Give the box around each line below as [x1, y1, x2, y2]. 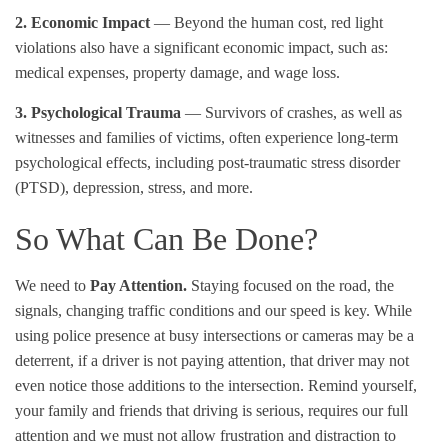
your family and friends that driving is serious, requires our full [15, 401, 408, 419]
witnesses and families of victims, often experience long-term [15, 128, 398, 146]
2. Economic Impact [15, 13, 150, 31]
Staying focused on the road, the [187, 276, 394, 294]
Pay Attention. [90, 276, 187, 294]
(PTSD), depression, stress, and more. [15, 178, 253, 196]
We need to [15, 276, 90, 294]
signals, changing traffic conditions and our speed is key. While [15, 301, 412, 319]
